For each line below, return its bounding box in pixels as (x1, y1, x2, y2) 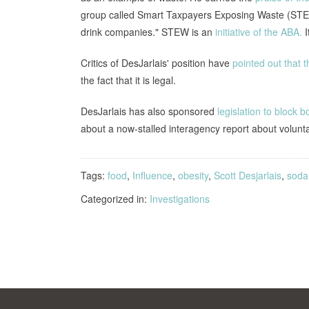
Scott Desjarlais (214, 168, 281, 182)
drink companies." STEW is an (81, 25, 215, 39)
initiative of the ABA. (215, 25, 302, 39)
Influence (132, 168, 172, 182)
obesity (178, 168, 208, 182)
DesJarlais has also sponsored (81, 104, 217, 118)
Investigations (150, 192, 210, 206)
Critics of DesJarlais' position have (81, 56, 232, 70)
